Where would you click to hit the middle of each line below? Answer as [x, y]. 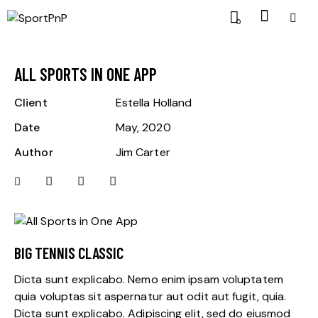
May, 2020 [143, 127]
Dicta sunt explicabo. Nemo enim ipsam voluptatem [149, 279]
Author [34, 152]
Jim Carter [143, 152]
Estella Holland [154, 103]
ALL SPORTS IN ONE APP [86, 74]
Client [31, 103]
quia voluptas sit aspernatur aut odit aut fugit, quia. [150, 296]
